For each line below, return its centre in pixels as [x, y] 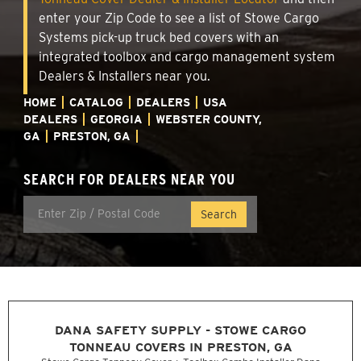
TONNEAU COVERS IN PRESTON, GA [180, 347]
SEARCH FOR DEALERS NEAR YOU [129, 179]
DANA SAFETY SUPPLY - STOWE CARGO [180, 330]
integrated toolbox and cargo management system [187, 56]
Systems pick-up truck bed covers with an [159, 37]
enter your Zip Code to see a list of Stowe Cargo [179, 18]
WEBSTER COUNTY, [209, 119]
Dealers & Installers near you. [124, 76]
